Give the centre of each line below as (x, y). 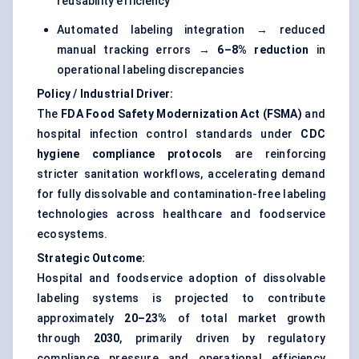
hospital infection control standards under (169, 134)
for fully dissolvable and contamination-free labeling (181, 194)
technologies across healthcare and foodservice (181, 214)
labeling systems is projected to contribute (181, 298)
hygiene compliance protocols (130, 154)
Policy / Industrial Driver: (105, 94)
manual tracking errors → (137, 50)
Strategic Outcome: (91, 258)
